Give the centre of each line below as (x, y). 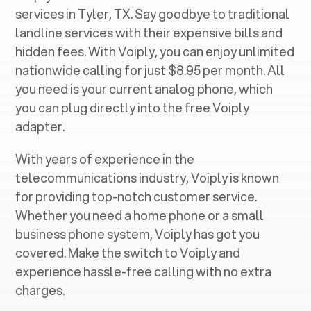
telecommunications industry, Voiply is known (148, 178)
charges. (40, 290)
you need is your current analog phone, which (144, 89)
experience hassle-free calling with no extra (144, 271)
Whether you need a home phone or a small (140, 215)
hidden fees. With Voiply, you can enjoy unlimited (155, 51)
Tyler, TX (104, 14)
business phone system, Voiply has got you (138, 234)
